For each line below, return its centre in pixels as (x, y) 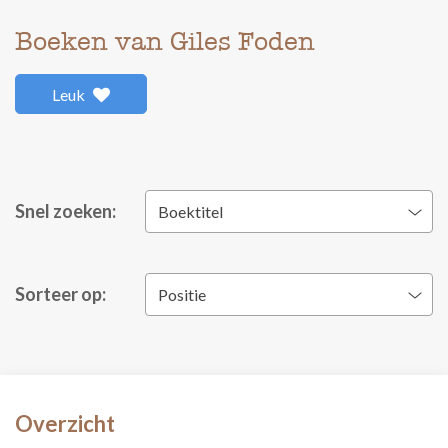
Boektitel (190, 211)
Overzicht (65, 423)
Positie (182, 294)
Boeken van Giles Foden (165, 41)
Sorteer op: (60, 294)
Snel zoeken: (65, 211)
